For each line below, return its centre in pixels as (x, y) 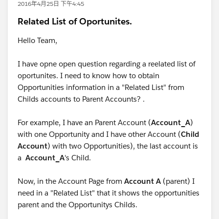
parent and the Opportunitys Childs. (77, 205)
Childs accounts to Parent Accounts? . (81, 99)
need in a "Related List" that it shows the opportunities (109, 193)
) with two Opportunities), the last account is (123, 146)
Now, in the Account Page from (70, 181)
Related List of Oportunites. (75, 21)
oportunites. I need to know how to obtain (88, 76)
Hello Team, (37, 40)
